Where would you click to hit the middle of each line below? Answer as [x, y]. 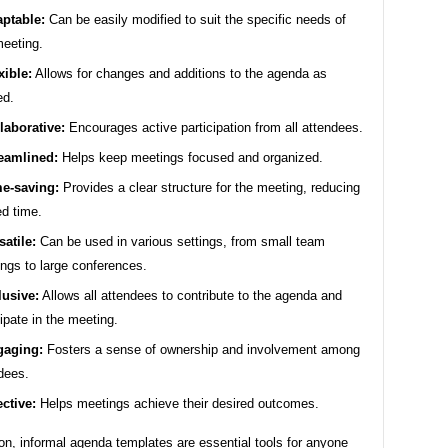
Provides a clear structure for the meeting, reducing [209, 187]
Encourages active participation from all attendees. [214, 127]
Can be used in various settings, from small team [180, 241]
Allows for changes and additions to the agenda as [179, 73]
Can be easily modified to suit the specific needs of [195, 19]
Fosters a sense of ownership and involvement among [201, 349]
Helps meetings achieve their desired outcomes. [177, 403]
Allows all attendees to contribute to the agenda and [190, 295]
